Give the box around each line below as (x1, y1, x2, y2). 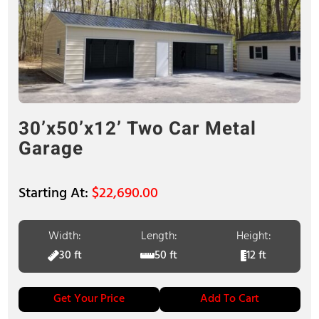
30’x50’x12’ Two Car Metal (19, 115, 257, 142)
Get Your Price (53, 289, 125, 308)
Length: (140, 226, 177, 246)
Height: (236, 226, 271, 246)
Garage (19, 135, 84, 162)
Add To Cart (200, 289, 260, 308)
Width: (48, 226, 82, 246)
